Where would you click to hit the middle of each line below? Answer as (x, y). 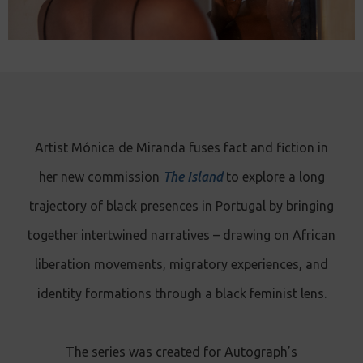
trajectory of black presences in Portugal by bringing (181, 206)
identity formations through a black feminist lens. (181, 293)
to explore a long (275, 177)
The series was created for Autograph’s (181, 352)
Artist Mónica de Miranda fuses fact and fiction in (181, 147)
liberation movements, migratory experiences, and (181, 264)
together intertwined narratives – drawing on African (181, 235)
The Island (192, 177)
